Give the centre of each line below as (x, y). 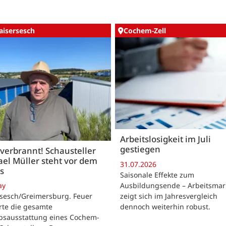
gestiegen (140, 149)
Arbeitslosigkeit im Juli (165, 139)
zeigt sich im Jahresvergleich (169, 196)
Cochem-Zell (145, 31)
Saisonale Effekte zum (157, 175)
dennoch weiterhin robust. (165, 206)
